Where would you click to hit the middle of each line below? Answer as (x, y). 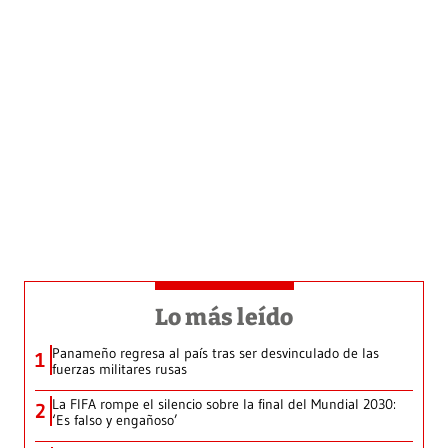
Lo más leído (224, 317)
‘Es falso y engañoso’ (115, 420)
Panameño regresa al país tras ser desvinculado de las (215, 353)
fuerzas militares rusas (119, 369)
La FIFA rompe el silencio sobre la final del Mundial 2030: (224, 404)
